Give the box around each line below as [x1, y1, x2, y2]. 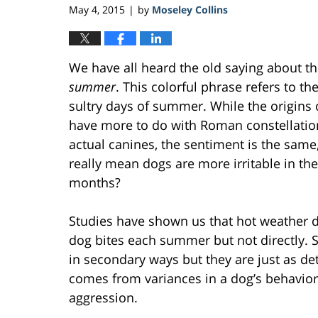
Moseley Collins [152, 2, 228, 16]
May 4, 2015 [69, 2, 125, 16]
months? [69, 173, 121, 191]
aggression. [69, 288, 138, 306]
